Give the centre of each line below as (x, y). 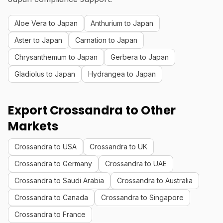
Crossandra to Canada (51, 197)
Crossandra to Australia (155, 180)
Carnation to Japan (106, 40)
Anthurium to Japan (122, 23)
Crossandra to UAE (136, 164)
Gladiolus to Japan (45, 74)
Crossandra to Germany (53, 164)
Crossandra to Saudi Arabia (59, 180)
